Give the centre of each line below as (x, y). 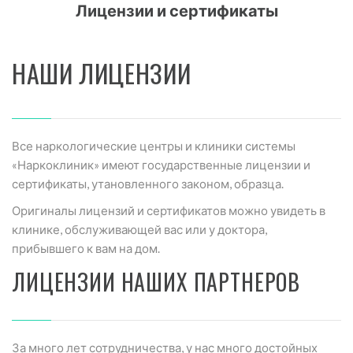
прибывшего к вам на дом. (86, 248)
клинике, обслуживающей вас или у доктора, (139, 229)
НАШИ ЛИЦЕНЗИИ (102, 73)
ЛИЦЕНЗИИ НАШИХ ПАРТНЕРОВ (156, 282)
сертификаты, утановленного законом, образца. (148, 184)
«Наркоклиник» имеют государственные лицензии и (161, 165)
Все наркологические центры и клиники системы (154, 146)
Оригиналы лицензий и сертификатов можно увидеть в (169, 210)
